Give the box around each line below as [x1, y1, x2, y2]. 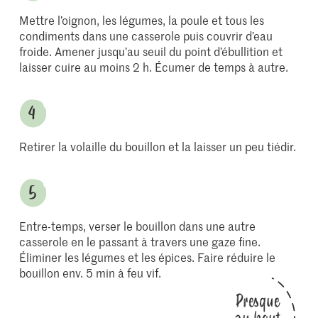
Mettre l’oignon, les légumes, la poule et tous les [19, 12, 265, 28]
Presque [235, 288, 280, 314]
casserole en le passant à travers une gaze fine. [19, 234, 261, 249]
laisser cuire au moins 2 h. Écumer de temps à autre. [19, 59, 289, 75]
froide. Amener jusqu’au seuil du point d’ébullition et [19, 43, 283, 59]
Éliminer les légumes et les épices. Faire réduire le [19, 249, 276, 265]
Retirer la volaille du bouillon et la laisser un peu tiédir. [19, 138, 297, 154]
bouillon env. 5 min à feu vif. [19, 265, 162, 280]
